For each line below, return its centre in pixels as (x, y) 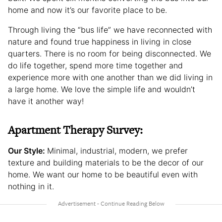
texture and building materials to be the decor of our (106, 163)
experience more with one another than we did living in (110, 78)
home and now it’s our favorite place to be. (87, 10)
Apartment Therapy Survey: (75, 130)
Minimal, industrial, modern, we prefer (117, 151)
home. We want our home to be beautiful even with (103, 175)
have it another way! (46, 101)
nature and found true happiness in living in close (100, 42)
